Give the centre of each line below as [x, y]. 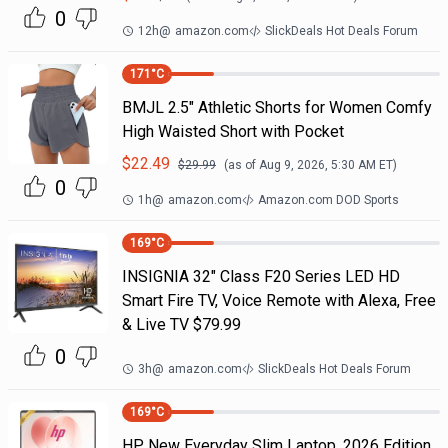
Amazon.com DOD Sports [328, 200]
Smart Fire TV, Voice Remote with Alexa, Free [278, 300]
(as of [241, 165]
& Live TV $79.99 [181, 324]
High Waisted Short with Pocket [232, 131]
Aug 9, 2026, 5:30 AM [317, 165]
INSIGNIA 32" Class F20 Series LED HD [260, 276]
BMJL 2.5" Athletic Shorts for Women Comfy [276, 107]
